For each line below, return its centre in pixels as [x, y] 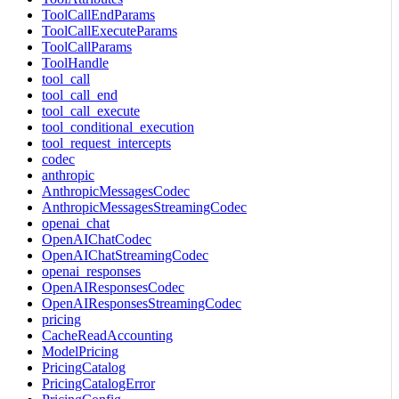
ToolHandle [75, 62]
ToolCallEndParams [98, 14]
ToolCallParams [87, 46]
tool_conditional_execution [118, 126]
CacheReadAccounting [107, 335]
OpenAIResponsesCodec [113, 287]
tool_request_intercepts [106, 142]
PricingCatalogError [98, 383]
